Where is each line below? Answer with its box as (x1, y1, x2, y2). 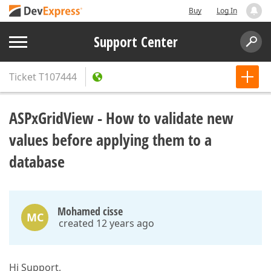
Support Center (93, 32, 178, 51)
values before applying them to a (9, 129, 212, 151)
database (9, 151, 65, 172)
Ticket (9, 70, 36, 83)
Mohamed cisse (57, 204, 123, 218)
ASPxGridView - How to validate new (9, 107, 233, 129)
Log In (217, 5, 237, 16)
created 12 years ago (59, 217, 154, 230)
